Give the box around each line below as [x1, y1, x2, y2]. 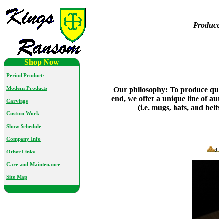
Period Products [6, 73, 44, 78]
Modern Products [6, 86, 47, 91]
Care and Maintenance [6, 162, 60, 167]
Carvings [6, 98, 28, 104]
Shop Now [24, 58, 59, 66]
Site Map [6, 175, 27, 180]
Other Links [6, 149, 35, 154]
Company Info [6, 136, 41, 142]
